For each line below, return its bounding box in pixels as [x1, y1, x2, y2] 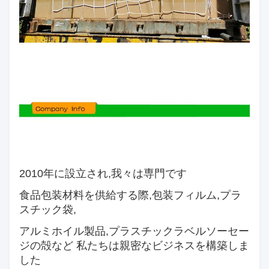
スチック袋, [19, 204, 76, 216]
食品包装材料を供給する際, [19, 189, 152, 202]
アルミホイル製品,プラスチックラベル [19, 225, 206, 238]
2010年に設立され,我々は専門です [19, 168, 187, 180]
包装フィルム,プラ [152, 189, 241, 202]
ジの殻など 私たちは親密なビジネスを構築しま [19, 240, 249, 252]
